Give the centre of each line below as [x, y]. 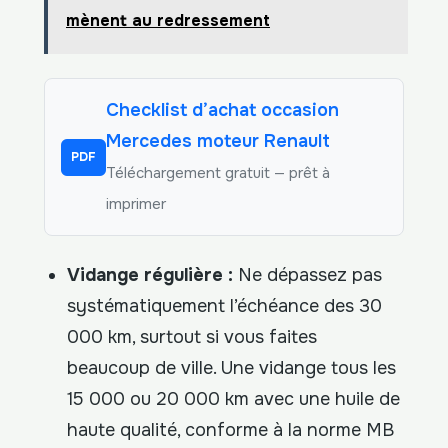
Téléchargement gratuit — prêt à [218, 173]
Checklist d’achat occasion [222, 110]
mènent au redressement [168, 21]
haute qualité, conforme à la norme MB [231, 430]
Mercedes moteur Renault [218, 141]
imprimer [136, 204]
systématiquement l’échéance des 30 [225, 306]
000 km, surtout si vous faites [192, 337]
